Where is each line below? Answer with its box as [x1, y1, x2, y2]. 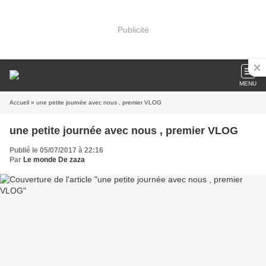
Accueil [9, 99, 29, 106]
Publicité [117, 24, 149, 34]
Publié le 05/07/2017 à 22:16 [9, 146, 103, 154]
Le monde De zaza [23, 156, 85, 164]
